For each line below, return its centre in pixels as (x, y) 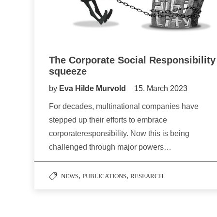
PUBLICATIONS (104, 176)
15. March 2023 (161, 89)
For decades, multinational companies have (124, 107)
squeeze (68, 71)
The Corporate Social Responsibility (132, 60)
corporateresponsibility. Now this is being (119, 134)
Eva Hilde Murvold (93, 89)
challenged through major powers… (110, 147)
